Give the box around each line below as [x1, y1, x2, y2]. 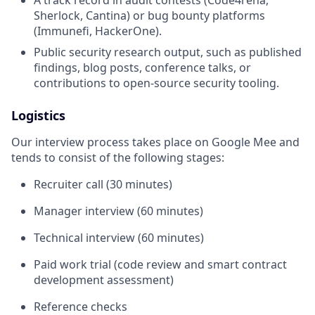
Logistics [11, 107, 65, 124]
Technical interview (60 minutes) [34, 230, 204, 246]
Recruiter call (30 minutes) [34, 176, 172, 193]
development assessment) [34, 272, 174, 288]
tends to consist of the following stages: [11, 150, 224, 166]
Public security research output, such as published [34, 44, 302, 60]
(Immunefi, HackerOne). [34, 23, 162, 39]
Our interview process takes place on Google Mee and [11, 134, 300, 150]
